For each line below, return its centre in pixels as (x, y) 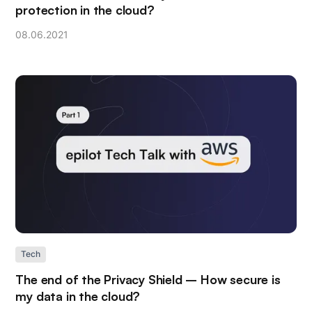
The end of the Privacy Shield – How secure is (148, 280)
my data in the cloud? (78, 296)
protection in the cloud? (85, 10)
